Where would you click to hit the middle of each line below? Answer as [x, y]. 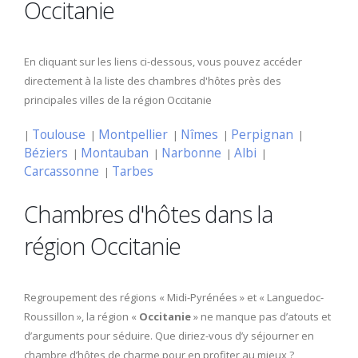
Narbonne [191, 152]
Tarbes [133, 171]
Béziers [46, 152]
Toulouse [59, 134]
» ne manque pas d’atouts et [261, 316]
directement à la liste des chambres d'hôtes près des [153, 80]
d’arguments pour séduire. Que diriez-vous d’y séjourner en [169, 335]
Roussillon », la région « [82, 316]
